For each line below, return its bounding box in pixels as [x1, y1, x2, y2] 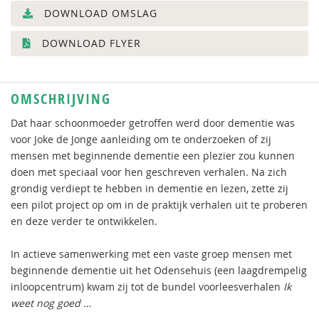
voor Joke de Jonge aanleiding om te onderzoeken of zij [11, 132, 271, 146]
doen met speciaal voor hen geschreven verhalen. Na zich [11, 165, 287, 179]
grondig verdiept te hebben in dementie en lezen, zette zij [11, 182, 288, 195]
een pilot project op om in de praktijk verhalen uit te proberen [11, 198, 308, 211]
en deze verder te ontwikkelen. [11, 214, 157, 228]
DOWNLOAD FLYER [38, 36, 141, 50]
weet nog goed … [11, 296, 91, 310]
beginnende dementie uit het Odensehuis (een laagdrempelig [11, 263, 307, 277]
